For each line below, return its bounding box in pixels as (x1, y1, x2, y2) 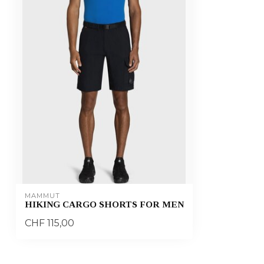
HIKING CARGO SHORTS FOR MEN (25, 199, 184, 210)
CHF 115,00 (25, 217, 74, 229)
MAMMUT (25, 192, 60, 200)
